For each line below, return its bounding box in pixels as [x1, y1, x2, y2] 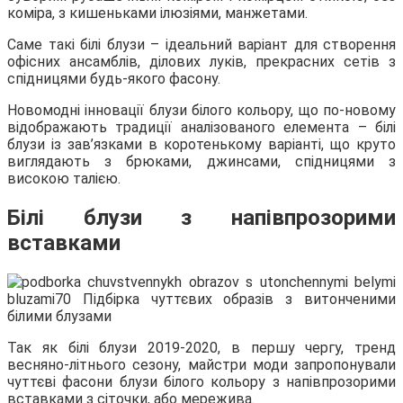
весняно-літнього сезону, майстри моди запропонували [7, 356, 396, 374]
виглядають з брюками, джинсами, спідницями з [7, 153, 396, 171]
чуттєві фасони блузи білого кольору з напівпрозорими [7, 373, 396, 391]
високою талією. [7, 170, 121, 188]
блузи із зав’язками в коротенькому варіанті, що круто [7, 136, 396, 154]
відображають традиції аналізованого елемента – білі [7, 119, 396, 137]
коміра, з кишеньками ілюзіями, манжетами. [7, 4, 308, 22]
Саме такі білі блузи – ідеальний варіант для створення [7, 36, 396, 54]
